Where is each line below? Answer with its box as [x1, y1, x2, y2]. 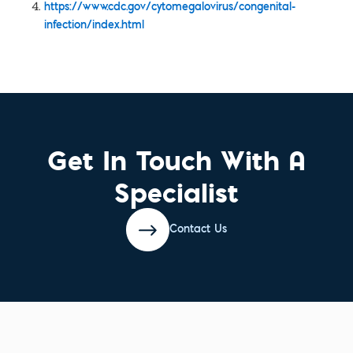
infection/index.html [44, 21, 144, 32]
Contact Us [169, 225, 227, 235]
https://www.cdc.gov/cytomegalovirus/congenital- [44, 3, 296, 13]
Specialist [114, 173, 239, 211]
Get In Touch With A [47, 141, 306, 179]
